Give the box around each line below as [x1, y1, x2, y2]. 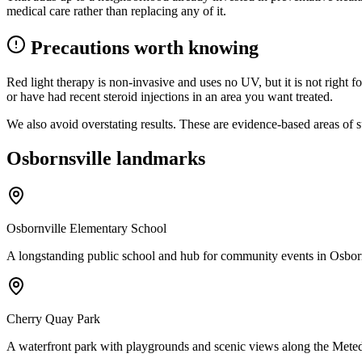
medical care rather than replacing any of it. [6, 3, 226, 18]
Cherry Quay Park [6, 311, 100, 326]
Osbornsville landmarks [6, 147, 205, 169]
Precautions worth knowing [26, 36, 259, 58]
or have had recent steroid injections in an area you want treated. [6, 89, 333, 103]
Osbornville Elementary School [6, 221, 166, 235]
